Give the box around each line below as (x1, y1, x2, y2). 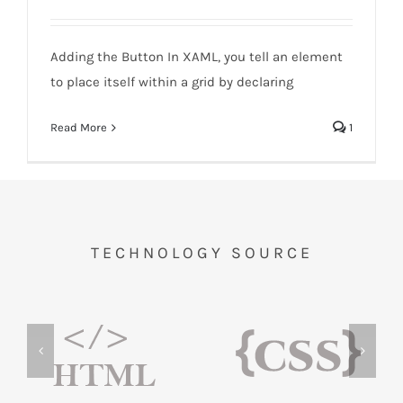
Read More (50, 121, 107, 135)
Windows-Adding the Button (99, 30, 303, 48)
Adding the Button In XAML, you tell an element (50, 49, 343, 66)
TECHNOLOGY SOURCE (90, 242, 313, 263)
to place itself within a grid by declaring (50, 74, 293, 91)
